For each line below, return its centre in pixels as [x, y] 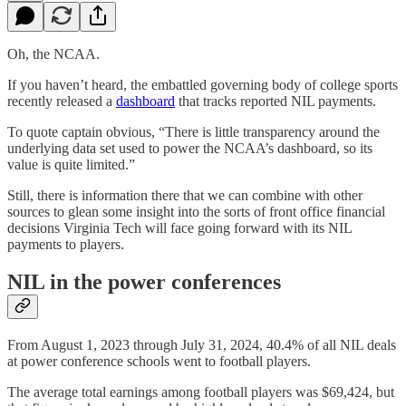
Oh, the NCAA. [53, 53]
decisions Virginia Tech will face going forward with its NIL [179, 227]
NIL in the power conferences [144, 282]
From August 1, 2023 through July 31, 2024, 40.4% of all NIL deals [202, 345]
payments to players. [66, 244]
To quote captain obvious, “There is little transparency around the [193, 131]
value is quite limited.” [71, 164]
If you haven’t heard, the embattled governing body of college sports [203, 84]
